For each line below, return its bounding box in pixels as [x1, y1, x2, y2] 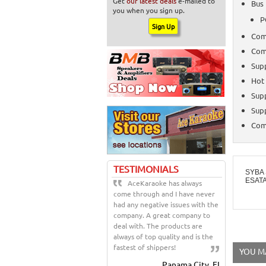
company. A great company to [113, 210, 210, 220]
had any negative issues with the [113, 199, 218, 209]
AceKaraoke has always [128, 178, 202, 188]
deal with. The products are [113, 221, 202, 230]
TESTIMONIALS [113, 163, 179, 175]
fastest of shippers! [113, 242, 176, 252]
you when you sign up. [113, 5, 185, 15]
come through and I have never [113, 189, 215, 198]
